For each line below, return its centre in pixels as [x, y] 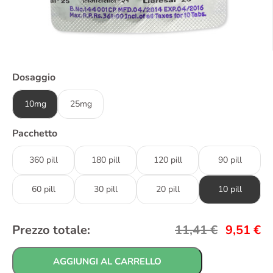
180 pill [105, 160]
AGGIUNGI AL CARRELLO [107, 261]
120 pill [168, 160]
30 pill [105, 189]
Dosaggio [34, 77]
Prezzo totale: [51, 230]
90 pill [230, 160]
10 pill [230, 189]
